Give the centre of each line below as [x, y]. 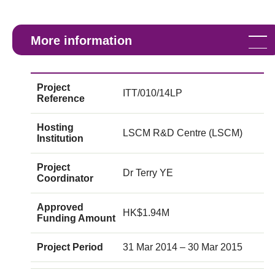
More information [81, 40]
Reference [61, 98]
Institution [60, 138]
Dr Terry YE [148, 172]
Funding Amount [76, 218]
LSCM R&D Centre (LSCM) [183, 133]
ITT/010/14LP [153, 93]
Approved [60, 207]
